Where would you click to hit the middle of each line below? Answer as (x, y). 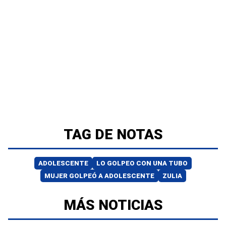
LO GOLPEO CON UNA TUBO (142, 163)
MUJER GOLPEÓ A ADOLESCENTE (99, 176)
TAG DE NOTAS (113, 134)
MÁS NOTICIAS (113, 205)
